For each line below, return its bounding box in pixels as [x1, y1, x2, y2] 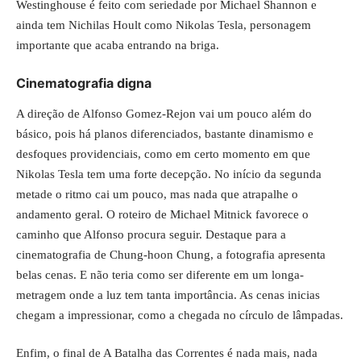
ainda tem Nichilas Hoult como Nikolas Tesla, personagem [16, 18, 311, 31]
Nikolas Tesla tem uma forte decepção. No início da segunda [16, 167, 322, 180]
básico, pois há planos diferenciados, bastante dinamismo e [16, 127, 313, 140]
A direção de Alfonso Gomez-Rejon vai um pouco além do [16, 106, 312, 120]
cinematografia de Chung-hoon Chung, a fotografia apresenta [16, 247, 326, 261]
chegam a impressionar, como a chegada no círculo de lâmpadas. [16, 308, 343, 322]
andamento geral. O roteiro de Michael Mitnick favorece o [16, 207, 309, 221]
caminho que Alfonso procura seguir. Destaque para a [16, 227, 286, 241]
